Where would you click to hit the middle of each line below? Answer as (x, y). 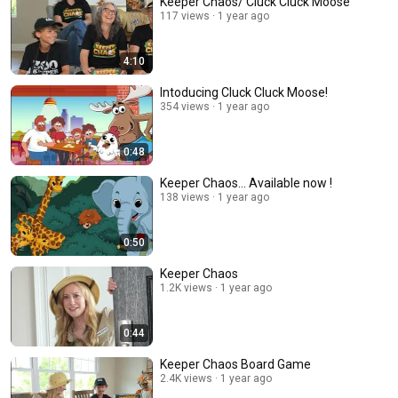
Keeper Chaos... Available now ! (246, 183)
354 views (185, 107)
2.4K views (186, 379)
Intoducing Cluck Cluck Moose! (244, 93)
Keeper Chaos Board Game (235, 365)
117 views (185, 16)
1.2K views (186, 288)
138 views (185, 198)
